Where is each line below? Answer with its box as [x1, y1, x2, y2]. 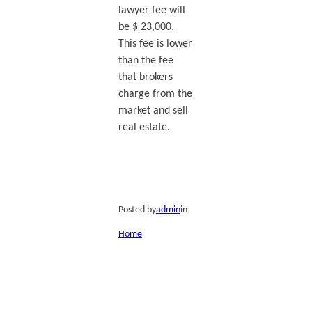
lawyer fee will [118, 4, 185, 16]
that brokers [118, 71, 173, 83]
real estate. [118, 121, 170, 133]
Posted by [118, 204, 156, 215]
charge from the [118, 88, 192, 100]
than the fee [118, 54, 173, 66]
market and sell [118, 104, 188, 116]
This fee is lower [118, 38, 192, 49]
